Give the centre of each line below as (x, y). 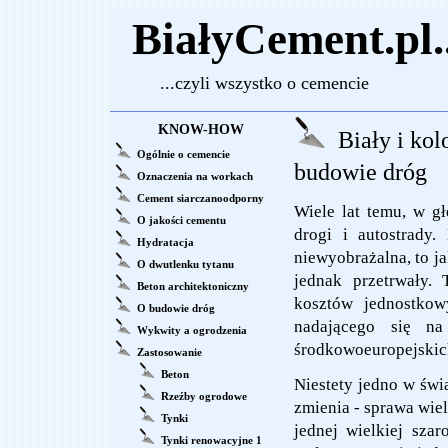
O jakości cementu (181, 220)
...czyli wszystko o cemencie (239, 83)
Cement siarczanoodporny (200, 198)
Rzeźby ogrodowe (204, 396)
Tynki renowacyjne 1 (211, 440)
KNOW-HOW (201, 129)
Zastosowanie (169, 352)
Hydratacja (165, 242)
